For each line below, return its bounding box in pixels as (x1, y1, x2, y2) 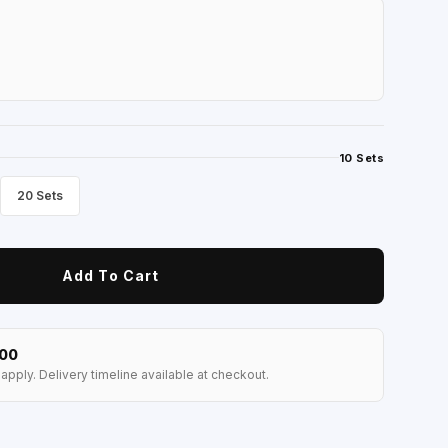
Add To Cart (62, 267, 160, 285)
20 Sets (17, 187, 64, 203)
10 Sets (338, 150, 384, 165)
